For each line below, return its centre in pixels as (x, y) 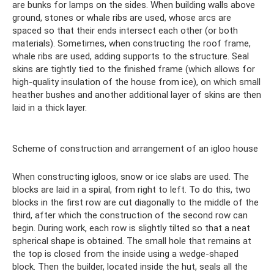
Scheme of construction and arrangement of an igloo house (135, 149)
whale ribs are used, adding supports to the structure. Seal (131, 56)
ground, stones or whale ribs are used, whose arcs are (122, 18)
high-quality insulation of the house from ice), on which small (136, 82)
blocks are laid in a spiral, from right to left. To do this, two (131, 190)
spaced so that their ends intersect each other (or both (125, 31)
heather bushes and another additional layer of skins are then (137, 95)
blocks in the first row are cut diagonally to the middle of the (135, 202)
